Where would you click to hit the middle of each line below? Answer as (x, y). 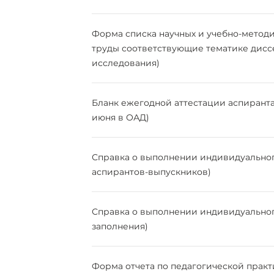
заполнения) (120, 226)
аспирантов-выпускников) (151, 172)
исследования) (125, 63)
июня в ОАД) (120, 117)
